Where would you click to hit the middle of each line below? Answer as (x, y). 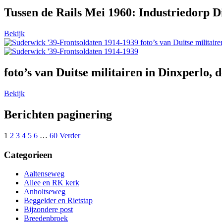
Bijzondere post (48, 210)
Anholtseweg (45, 192)
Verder (70, 135)
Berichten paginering (58, 114)
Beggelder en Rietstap (58, 201)
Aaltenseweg (44, 174)
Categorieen (28, 155)
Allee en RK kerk (52, 183)
